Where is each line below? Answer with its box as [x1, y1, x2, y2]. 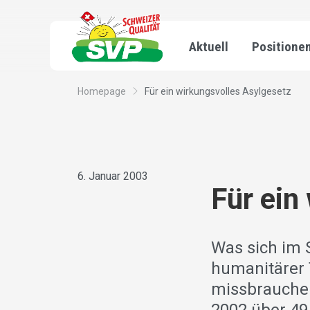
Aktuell [189, 39, 228, 55]
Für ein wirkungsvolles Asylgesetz [145, 86, 291, 98]
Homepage [77, 86, 126, 98]
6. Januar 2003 [77, 170, 148, 183]
